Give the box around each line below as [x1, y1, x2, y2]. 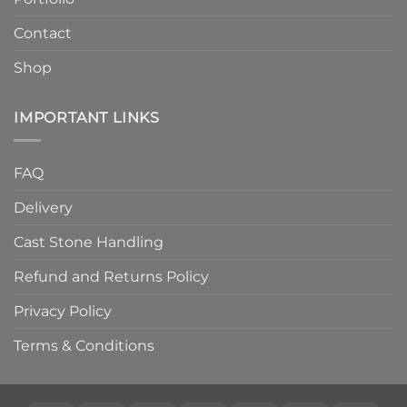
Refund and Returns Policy [14, 267, 209, 285]
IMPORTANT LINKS [14, 109, 160, 127]
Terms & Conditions [14, 336, 154, 354]
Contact [14, 25, 72, 43]
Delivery [14, 198, 73, 216]
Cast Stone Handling [14, 233, 164, 251]
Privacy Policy [14, 302, 112, 320]
